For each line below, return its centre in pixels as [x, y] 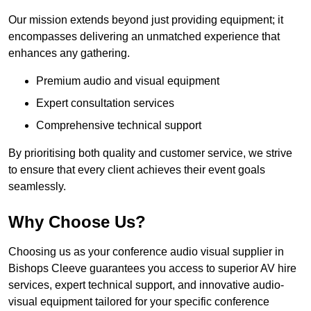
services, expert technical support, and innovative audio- [146, 285]
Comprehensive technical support [119, 126]
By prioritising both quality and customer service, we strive [150, 153]
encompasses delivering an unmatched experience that [144, 37]
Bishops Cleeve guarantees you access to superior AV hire [152, 269]
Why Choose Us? [77, 222]
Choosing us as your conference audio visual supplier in [146, 252]
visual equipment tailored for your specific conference [139, 302]
